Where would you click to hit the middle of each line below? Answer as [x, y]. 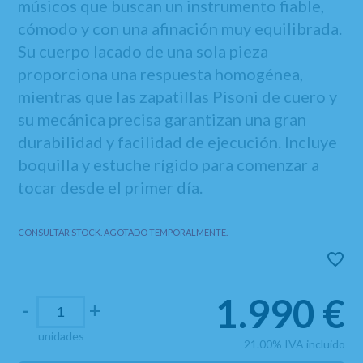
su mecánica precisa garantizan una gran [162, 119]
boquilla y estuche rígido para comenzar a [169, 164]
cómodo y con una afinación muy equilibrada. [180, 28]
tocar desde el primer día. [111, 187]
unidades [61, 336]
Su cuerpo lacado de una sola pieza [143, 51]
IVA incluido [314, 344]
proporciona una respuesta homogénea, [161, 74]
